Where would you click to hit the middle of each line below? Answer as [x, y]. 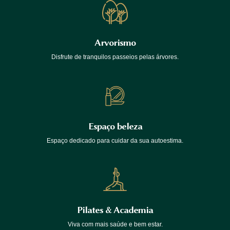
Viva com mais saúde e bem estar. [115, 224]
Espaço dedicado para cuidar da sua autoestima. [115, 140]
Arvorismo [115, 42]
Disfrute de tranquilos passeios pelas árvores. [115, 57]
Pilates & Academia [115, 210]
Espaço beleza [115, 126]
